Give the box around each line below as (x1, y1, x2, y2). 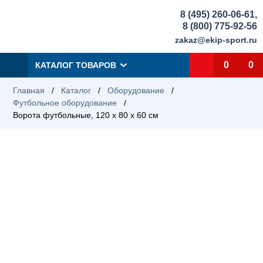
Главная (13, 86, 45, 95)
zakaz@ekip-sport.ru (175, 35, 257, 45)
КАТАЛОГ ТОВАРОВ (35, 60, 116, 70)
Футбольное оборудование (13, 98, 117, 107)
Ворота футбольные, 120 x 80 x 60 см (13, 110, 159, 120)
